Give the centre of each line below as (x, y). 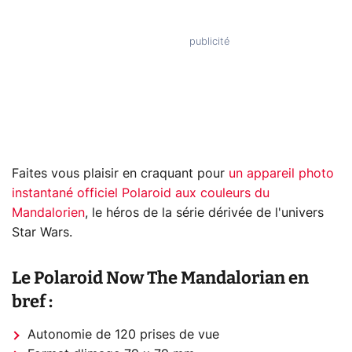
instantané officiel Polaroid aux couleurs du (141, 193)
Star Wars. (42, 232)
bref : (32, 301)
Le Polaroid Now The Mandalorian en (160, 277)
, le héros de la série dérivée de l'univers (204, 213)
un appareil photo (281, 173)
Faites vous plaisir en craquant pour (120, 173)
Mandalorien (48, 213)
